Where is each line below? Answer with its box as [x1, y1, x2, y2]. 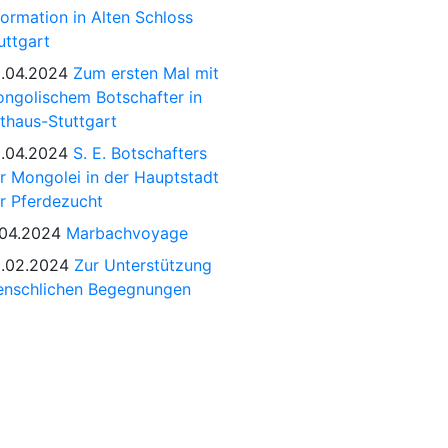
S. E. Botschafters [73, 143, 207, 163]
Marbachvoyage [66, 223, 188, 243]
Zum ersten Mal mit [73, 63, 219, 83]
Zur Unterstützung [74, 255, 212, 275]
